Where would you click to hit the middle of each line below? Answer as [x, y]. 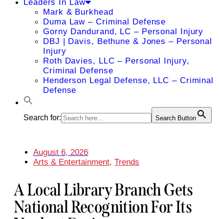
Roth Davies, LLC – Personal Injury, [116, 61]
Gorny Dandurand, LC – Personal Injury [123, 32]
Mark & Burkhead [78, 12]
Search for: [42, 118]
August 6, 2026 [61, 152]
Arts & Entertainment [71, 162]
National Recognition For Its [103, 207]
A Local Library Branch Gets [103, 190]
